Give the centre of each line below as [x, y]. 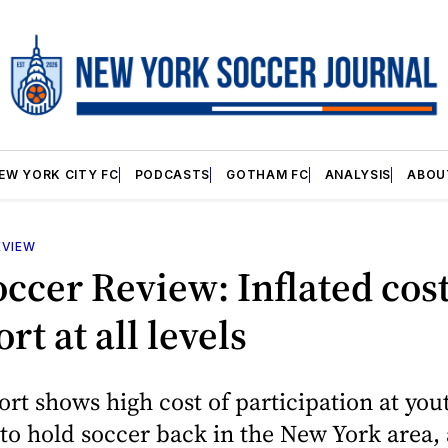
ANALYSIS [358, 174]
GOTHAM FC [267, 174]
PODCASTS [172, 174]
